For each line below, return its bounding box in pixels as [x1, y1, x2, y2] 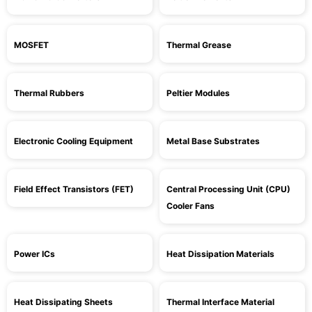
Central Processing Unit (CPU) [166, 184, 290, 194]
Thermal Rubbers [14, 88, 84, 98]
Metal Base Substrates [166, 136, 260, 146]
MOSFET [14, 40, 49, 50]
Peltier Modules [166, 88, 230, 98]
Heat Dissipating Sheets [14, 297, 113, 307]
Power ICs [14, 249, 55, 259]
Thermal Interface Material [166, 297, 274, 307]
